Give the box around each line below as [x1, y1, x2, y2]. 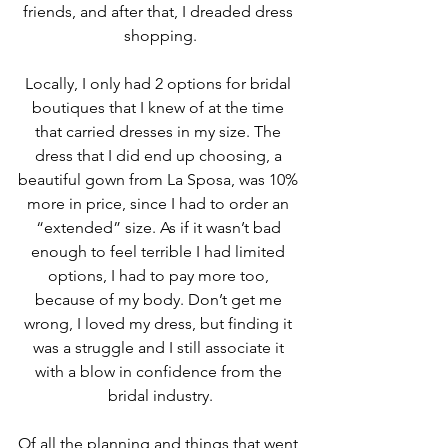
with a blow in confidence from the [34, 361, 286, 381]
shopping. [123, 25, 197, 45]
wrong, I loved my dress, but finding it [24, 313, 296, 333]
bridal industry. [107, 385, 213, 405]
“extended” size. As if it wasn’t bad [35, 217, 285, 237]
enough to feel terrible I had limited [31, 241, 289, 261]
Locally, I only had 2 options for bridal [25, 73, 295, 93]
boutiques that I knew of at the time [32, 97, 288, 117]
